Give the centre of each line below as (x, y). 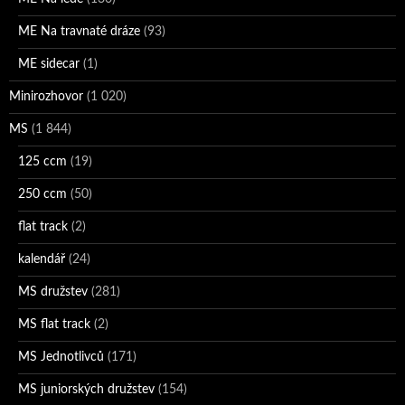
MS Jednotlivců (61, 358)
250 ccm (42, 195)
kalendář (42, 260)
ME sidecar (49, 65)
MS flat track (54, 325)
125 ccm (42, 162)
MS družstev (53, 292)
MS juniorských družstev (86, 390)
